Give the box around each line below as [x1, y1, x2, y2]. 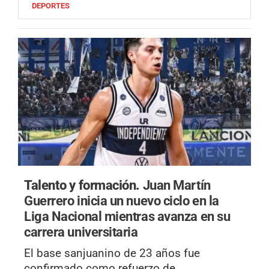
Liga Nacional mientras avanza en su [24, 208, 231, 224]
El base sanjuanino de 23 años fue [24, 246, 200, 260]
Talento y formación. [24, 177, 143, 193]
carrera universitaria [24, 223, 138, 240]
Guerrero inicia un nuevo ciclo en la [24, 192, 219, 208]
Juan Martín [142, 177, 211, 193]
